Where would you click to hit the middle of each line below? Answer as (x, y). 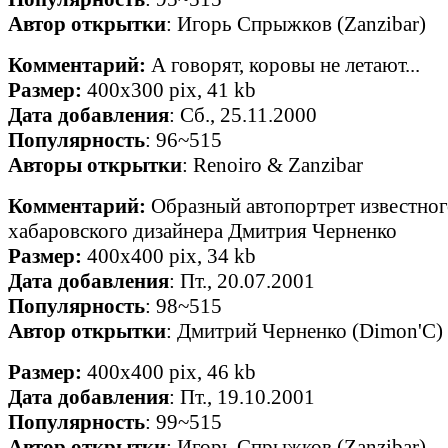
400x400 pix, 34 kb (169, 256)
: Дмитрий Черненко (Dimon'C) (304, 331)
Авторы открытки (95, 165)
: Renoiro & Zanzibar (272, 165)
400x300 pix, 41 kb (169, 90)
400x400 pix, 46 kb (169, 372)
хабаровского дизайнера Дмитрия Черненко (202, 231)
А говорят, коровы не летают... (283, 65)
